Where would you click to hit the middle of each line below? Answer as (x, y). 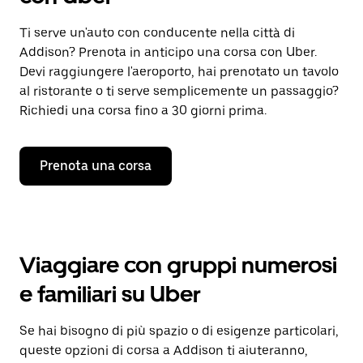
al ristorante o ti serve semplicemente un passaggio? (179, 91)
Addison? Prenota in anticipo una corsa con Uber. (168, 52)
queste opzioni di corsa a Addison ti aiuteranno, (164, 350)
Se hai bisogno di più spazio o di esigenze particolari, (179, 331)
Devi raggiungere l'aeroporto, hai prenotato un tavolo (179, 72)
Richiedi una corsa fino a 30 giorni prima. (143, 111)
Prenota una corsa (96, 166)
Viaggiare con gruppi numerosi (178, 265)
